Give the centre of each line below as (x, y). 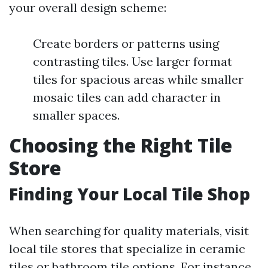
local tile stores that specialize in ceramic (127, 249)
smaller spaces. (76, 115)
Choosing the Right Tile (121, 145)
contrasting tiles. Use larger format (133, 61)
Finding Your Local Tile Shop (130, 194)
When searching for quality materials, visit (129, 231)
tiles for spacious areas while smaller (138, 79)
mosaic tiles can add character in (127, 97)
